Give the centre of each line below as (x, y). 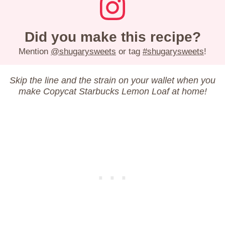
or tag (129, 51)
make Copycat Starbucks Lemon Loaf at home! (113, 91)
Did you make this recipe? (113, 37)
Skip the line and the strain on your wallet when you (113, 80)
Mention (35, 51)
